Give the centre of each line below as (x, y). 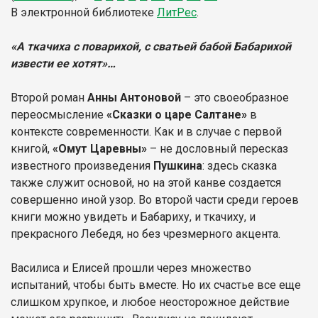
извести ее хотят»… (63, 63)
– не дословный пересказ (218, 148)
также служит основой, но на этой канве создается (146, 182)
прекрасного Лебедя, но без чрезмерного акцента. (146, 234)
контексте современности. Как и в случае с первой (146, 131)
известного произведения (82, 165)
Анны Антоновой (134, 97)
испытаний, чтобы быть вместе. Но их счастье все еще (156, 285)
